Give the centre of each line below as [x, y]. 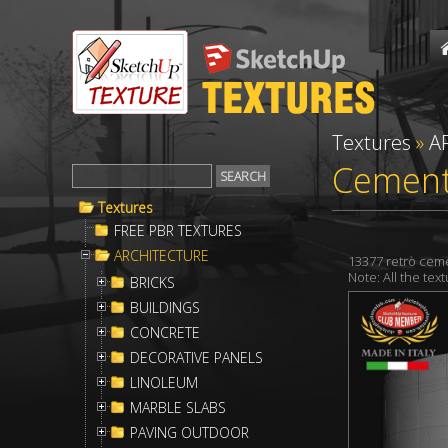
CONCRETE [165, 332]
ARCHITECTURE [161, 255]
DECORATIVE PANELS [196, 357]
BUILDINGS [165, 307]
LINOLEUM [164, 382]
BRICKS [152, 282]
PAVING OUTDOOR [189, 432]
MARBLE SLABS [178, 407]
